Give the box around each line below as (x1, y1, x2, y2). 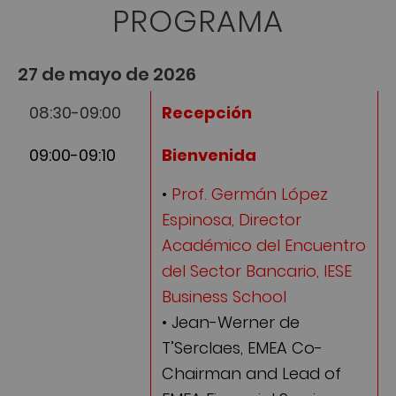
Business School (162, 286, 286, 308)
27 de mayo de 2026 (18, 61, 196, 87)
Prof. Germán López (171, 183, 328, 206)
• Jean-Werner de (162, 311, 300, 334)
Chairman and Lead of (162, 362, 341, 385)
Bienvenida (162, 143, 256, 166)
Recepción (162, 101, 252, 124)
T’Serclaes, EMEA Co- (162, 337, 323, 360)
